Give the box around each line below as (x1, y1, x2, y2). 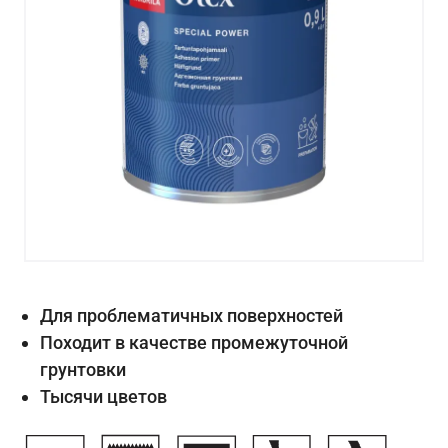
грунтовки (40, 359, 126, 381)
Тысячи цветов (40, 386, 167, 408)
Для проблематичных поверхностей (40, 305, 343, 327)
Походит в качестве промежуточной (40, 332, 348, 354)
